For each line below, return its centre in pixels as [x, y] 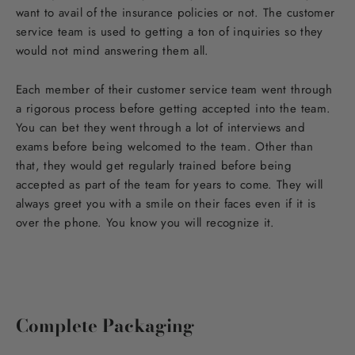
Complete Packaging [105, 325]
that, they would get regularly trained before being [154, 166]
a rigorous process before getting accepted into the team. [174, 109]
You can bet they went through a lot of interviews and [160, 128]
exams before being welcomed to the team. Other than [165, 147]
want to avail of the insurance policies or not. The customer [176, 13]
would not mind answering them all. [113, 51]
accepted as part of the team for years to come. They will [170, 185]
